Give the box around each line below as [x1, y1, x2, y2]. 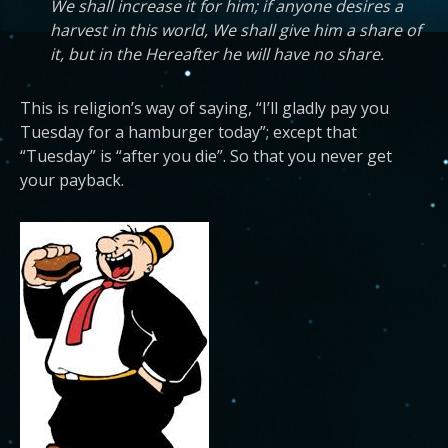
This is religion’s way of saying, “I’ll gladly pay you [20, 97, 389, 119]
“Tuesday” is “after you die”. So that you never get [20, 145, 392, 167]
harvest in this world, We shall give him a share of [50, 19, 421, 41]
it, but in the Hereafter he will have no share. [50, 43, 384, 65]
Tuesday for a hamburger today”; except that [20, 121, 357, 143]
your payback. [20, 169, 124, 191]
